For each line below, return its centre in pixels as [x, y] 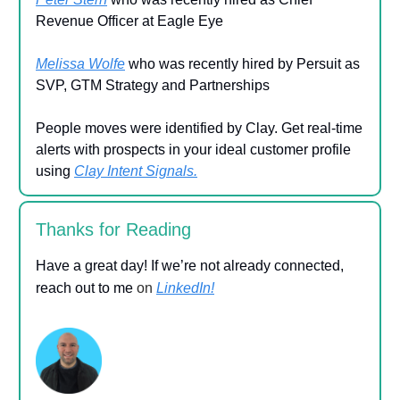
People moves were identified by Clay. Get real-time [199, 129]
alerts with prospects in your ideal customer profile [193, 150]
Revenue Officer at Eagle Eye [129, 21]
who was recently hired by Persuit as [242, 64]
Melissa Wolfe [80, 64]
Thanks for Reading [113, 230]
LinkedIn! [185, 288]
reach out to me [84, 288]
